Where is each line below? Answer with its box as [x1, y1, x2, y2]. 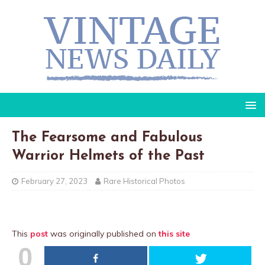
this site [159, 228, 190, 239]
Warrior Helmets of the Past [12, 149, 205, 163]
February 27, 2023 [21, 176, 88, 186]
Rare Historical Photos [104, 176, 185, 186]
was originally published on [48, 228, 159, 239]
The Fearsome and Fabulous [12, 131, 202, 145]
